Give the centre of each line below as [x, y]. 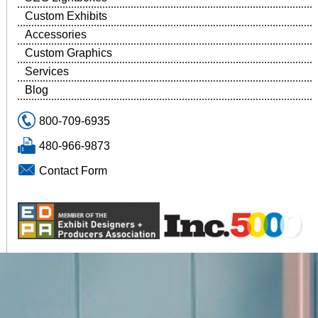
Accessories [55, 34]
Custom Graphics [68, 53]
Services [46, 71]
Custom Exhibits [66, 16]
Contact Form [73, 170]
